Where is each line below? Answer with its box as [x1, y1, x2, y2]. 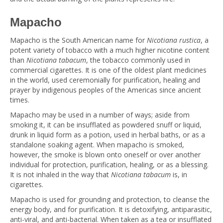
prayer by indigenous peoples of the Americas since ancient [10, 85, 201, 95]
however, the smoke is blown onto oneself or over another [10, 150, 201, 159]
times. [10, 95, 29, 105]
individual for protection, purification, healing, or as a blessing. [10, 160, 209, 169]
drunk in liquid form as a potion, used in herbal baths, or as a [10, 130, 205, 139]
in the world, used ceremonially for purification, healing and [10, 75, 200, 85]
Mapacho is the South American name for [10, 35, 147, 45]
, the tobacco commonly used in [86, 55, 190, 65]
